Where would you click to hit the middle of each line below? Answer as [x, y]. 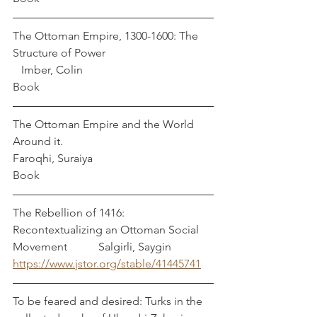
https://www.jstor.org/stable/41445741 [107, 264]
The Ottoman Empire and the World [105, 124]
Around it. [110, 141]
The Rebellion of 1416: [70, 213]
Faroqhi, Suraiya [53, 158]
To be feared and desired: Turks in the [109, 301]
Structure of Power [113, 53]
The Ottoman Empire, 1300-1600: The [107, 36]
